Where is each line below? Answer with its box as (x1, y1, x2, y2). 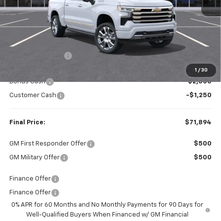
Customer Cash (9, 92, 56, 99)
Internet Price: (9, 66, 57, 73)
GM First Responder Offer (9, 141, 86, 147)
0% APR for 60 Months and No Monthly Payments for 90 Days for (11, 202, 204, 209)
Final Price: (9, 119, 45, 126)
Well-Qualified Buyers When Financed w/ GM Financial (26, 212, 189, 219)
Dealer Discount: (9, 52, 64, 59)
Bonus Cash (9, 78, 45, 85)
